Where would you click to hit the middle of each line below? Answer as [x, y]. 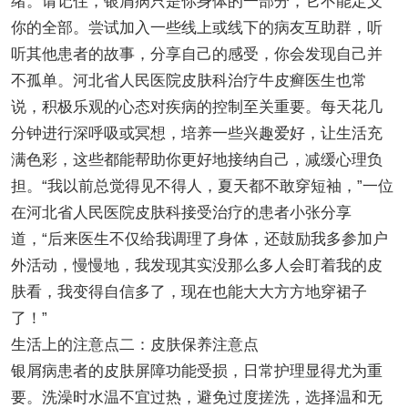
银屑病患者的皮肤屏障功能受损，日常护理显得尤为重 [196, 371]
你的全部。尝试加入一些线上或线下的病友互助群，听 [196, 27]
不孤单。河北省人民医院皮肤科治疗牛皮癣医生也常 [189, 80]
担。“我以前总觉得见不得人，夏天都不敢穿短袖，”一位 [202, 186]
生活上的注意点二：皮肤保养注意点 [134, 344]
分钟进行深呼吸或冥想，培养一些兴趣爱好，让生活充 [196, 133]
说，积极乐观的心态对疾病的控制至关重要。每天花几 [196, 107]
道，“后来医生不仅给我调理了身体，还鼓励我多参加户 [199, 239]
